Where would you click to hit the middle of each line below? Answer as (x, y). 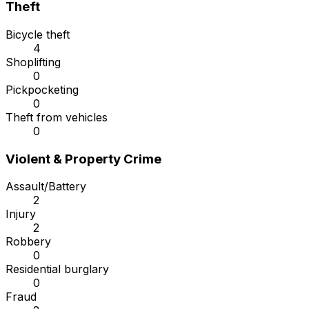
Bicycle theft (38, 35)
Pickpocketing (42, 90)
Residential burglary (57, 269)
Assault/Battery (46, 187)
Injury (21, 214)
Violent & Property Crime (83, 159)
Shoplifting (33, 62)
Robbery (28, 242)
